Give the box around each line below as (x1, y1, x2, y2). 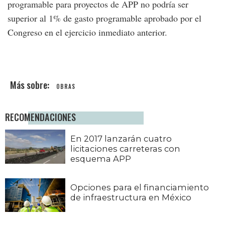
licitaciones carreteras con (70, 144, 180, 154)
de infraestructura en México (70, 192, 191, 202)
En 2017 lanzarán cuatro (70, 134, 172, 144)
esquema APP (70, 154, 131, 164)
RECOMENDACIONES (5, 110, 76, 124)
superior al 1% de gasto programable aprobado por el (8, 12, 201, 25)
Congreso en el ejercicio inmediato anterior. (8, 26, 167, 39)
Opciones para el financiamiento (70, 182, 209, 192)
